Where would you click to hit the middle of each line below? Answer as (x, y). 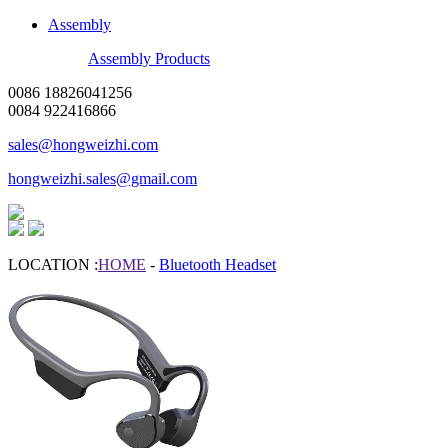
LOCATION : (53, 265)
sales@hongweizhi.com (83, 145)
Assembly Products (149, 59)
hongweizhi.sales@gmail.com (102, 179)
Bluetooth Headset (217, 265)
